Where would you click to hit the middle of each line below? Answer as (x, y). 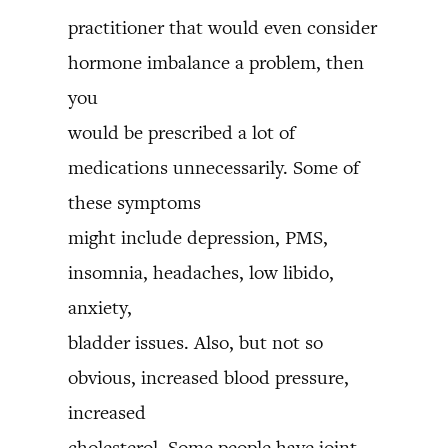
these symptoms (134, 202)
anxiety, (100, 307)
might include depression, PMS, (198, 237)
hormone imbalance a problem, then (216, 62)
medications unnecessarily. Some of (213, 167)
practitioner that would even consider (222, 27)
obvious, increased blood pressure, (208, 377)
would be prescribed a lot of (181, 132)
